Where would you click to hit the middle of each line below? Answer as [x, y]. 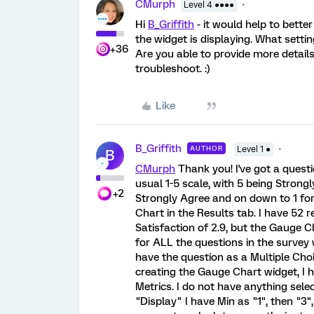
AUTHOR [206, 148]
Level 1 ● [254, 149]
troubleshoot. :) [173, 69]
